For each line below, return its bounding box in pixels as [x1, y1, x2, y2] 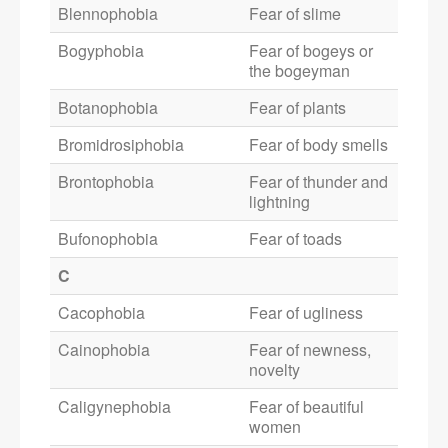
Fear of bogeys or [249, 39, 373, 63]
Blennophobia [58, 2, 158, 26]
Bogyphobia [58, 39, 144, 63]
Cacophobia [58, 301, 145, 325]
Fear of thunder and [249, 170, 388, 194]
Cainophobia [58, 338, 150, 362]
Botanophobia [58, 96, 158, 120]
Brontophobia [58, 170, 154, 194]
